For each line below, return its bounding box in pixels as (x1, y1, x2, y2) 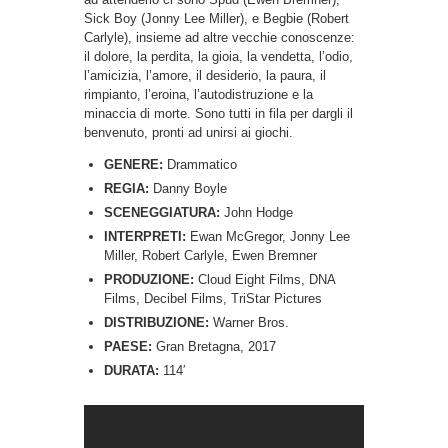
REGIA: (104, 180, 153, 196)
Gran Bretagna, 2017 (152, 338, 276, 354)
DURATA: (104, 362, 159, 378)
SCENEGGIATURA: (104, 204, 224, 220)
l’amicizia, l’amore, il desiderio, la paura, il (84, 67, 326, 83)
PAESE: (104, 338, 152, 354)
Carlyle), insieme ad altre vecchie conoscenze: (84, 29, 355, 45)
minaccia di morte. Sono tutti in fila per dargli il (84, 105, 353, 121)
